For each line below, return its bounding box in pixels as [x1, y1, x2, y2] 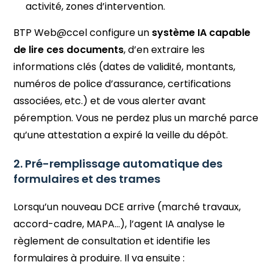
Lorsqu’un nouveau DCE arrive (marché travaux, [13, 199, 241, 214]
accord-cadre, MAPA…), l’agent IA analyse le [13, 216, 225, 231]
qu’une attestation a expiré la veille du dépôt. [13, 127, 229, 142]
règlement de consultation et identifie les [13, 233, 211, 248]
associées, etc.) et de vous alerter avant [13, 93, 207, 108]
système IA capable [152, 25, 251, 40]
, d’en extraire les [124, 42, 205, 57]
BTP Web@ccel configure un [13, 25, 152, 40]
